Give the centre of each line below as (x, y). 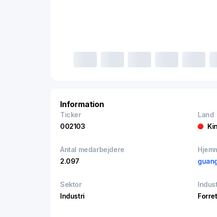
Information (82, 104)
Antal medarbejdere (92, 149)
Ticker (71, 115)
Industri (72, 196)
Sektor (71, 184)
